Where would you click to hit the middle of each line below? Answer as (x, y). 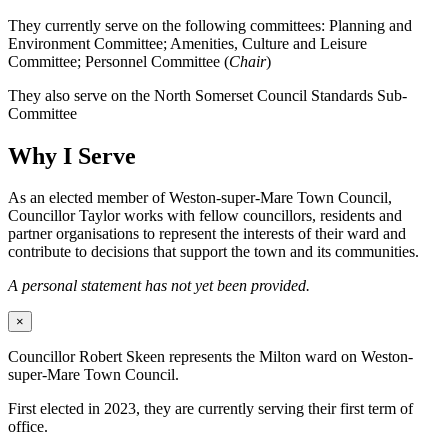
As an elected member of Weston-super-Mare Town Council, (200, 198)
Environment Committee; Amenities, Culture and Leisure (187, 43)
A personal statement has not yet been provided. (159, 286)
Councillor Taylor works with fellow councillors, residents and (205, 216)
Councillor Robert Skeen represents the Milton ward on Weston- (210, 357)
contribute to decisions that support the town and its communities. (213, 252)
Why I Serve (72, 155)
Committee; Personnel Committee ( (118, 61)
